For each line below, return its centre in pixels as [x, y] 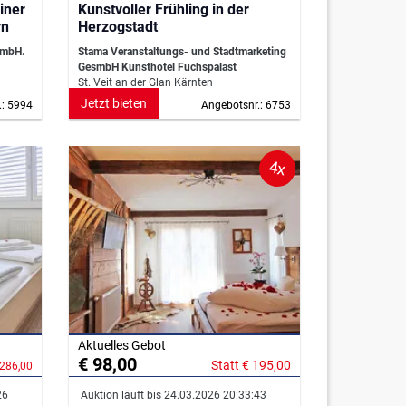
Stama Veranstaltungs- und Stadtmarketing [182, 52]
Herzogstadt [118, 27]
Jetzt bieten [114, 104]
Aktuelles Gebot [122, 346]
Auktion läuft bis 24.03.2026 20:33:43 [172, 396]
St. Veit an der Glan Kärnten [145, 83]
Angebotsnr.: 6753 [246, 106]
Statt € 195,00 [251, 366]
